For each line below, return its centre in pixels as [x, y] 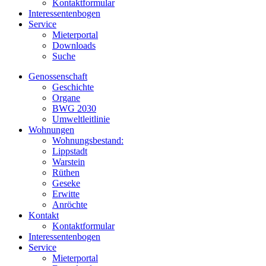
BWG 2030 [74, 109]
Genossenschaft [58, 77]
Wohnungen [51, 130]
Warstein [69, 162]
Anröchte [70, 205]
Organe [66, 98]
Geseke [66, 183]
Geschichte [73, 87]
